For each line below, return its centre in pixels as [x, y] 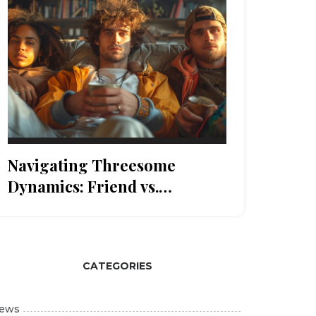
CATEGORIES [117, 266]
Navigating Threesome [92, 165]
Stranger [41, 207]
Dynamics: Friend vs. [83, 186]
